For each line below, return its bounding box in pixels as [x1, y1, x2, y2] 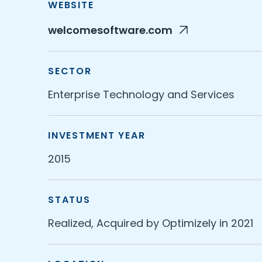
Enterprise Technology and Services [48, 87, 235, 102]
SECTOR [48, 64, 92, 78]
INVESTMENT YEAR [48, 129, 146, 142]
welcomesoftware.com [48, 23, 175, 37]
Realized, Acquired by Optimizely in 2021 [48, 216, 253, 230]
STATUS [48, 193, 91, 206]
